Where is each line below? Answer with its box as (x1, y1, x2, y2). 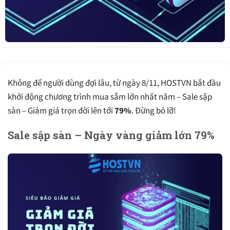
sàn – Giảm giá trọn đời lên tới (8, 105, 114, 117)
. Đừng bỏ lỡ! (131, 105, 176, 117)
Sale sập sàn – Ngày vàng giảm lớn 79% (8, 128, 215, 143)
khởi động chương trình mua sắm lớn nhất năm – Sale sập (8, 91, 212, 103)
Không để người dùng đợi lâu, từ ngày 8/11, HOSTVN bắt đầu (8, 77, 221, 89)
